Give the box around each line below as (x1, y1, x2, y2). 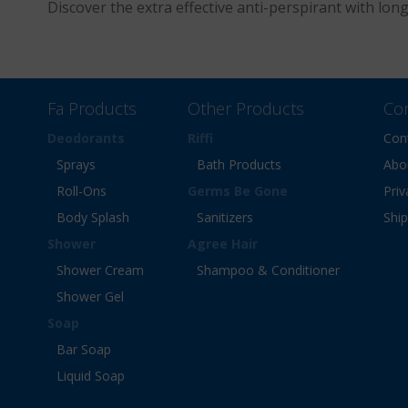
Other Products (188, 97, 304, 119)
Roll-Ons (56, 182, 107, 199)
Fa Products (47, 97, 137, 119)
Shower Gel (56, 288, 124, 305)
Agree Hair (188, 235, 258, 252)
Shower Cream (56, 261, 144, 279)
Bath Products (197, 156, 281, 173)
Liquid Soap (56, 367, 125, 384)
